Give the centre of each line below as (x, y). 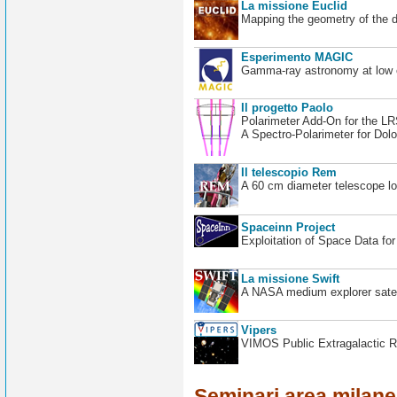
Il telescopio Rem (288, 173)
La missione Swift (290, 278)
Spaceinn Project (288, 227)
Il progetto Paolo (287, 108)
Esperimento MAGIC (296, 57)
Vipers (258, 330)
